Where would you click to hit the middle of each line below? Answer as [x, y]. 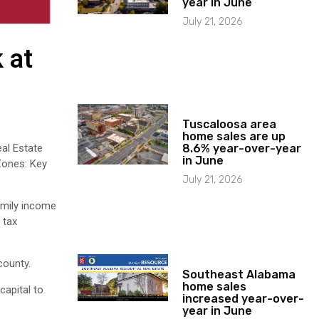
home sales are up [234, 136]
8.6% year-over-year [242, 148]
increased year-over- [244, 298]
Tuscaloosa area [230, 124]
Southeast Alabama [239, 274]
